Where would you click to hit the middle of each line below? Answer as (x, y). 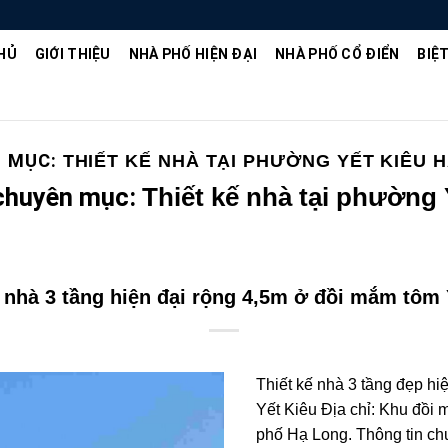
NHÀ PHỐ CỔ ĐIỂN (337, 54)
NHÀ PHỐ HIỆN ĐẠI (193, 54)
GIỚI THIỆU (72, 54)
